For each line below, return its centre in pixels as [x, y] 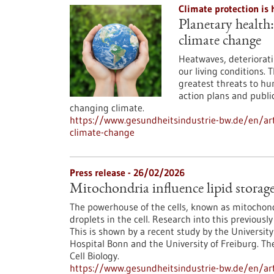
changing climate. [107, 108]
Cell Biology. [94, 256]
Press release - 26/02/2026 [127, 172]
